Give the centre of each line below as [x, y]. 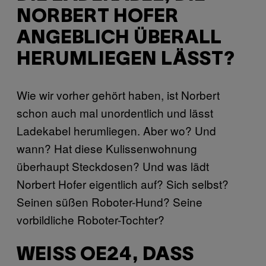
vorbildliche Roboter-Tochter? [91, 220]
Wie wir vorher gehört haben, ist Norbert [118, 95]
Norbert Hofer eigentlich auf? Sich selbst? [123, 184]
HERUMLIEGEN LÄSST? [126, 59]
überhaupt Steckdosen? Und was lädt [113, 166]
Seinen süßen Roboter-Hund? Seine [110, 202]
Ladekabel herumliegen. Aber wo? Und [116, 131]
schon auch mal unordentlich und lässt [115, 113]
